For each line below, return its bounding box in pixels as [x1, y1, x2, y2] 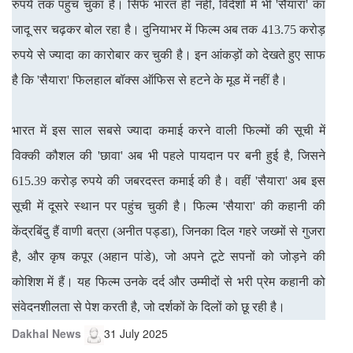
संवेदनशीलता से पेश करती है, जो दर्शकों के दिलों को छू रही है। [12, 299, 285, 314]
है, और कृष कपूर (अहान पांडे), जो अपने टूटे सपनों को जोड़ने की [12, 249, 325, 263]
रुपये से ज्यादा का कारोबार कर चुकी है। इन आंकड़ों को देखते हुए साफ [12, 47, 325, 61]
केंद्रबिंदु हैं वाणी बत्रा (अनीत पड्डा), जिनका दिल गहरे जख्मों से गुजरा [12, 224, 325, 238]
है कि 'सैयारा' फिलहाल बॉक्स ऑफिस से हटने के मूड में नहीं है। [12, 72, 288, 87]
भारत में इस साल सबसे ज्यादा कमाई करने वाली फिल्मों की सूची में [12, 123, 325, 137]
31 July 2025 [104, 325, 168, 341]
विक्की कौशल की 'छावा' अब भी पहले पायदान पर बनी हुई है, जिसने [12, 148, 325, 162]
